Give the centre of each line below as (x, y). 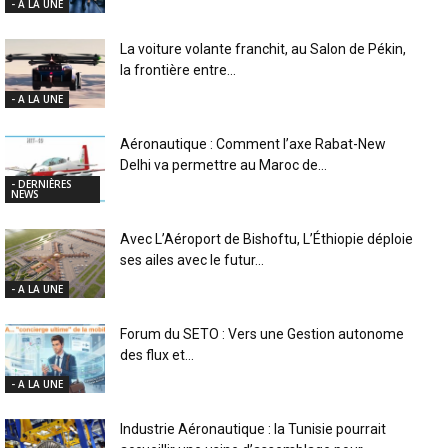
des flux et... (157, 355)
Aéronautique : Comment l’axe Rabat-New (253, 144)
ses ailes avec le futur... (192, 260)
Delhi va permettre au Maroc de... (223, 165)
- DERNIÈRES (41, 184)
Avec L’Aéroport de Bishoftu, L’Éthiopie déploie (266, 239)
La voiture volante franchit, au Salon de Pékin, (263, 49)
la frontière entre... (178, 70)
